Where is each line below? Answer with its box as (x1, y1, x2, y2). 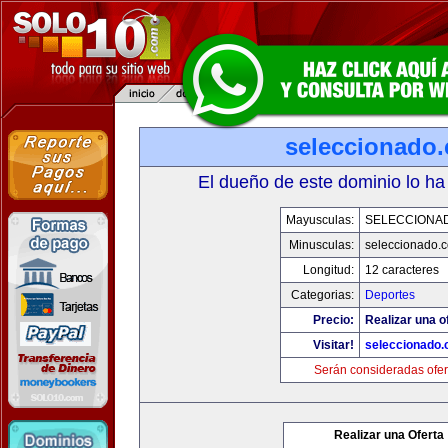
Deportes (365, 288, 415, 302)
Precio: (313, 313, 354, 327)
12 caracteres (365, 263, 439, 277)
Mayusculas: (286, 213, 354, 227)
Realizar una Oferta (334, 428, 444, 442)
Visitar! (313, 338, 354, 352)
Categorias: (291, 288, 354, 302)
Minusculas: (289, 238, 354, 252)
